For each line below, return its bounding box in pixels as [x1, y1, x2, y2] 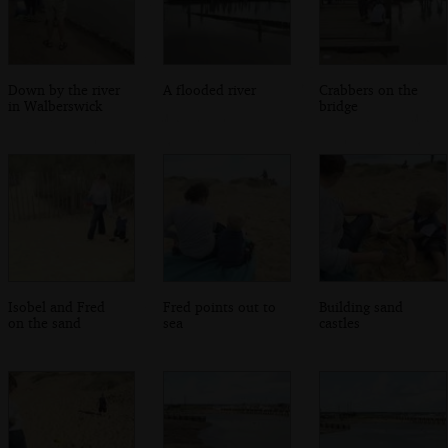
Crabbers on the [319, 80, 419, 98]
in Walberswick [7, 96, 102, 114]
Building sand [319, 297, 404, 315]
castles [319, 313, 361, 331]
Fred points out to [163, 297, 277, 315]
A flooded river [163, 80, 257, 98]
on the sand [7, 313, 81, 331]
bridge [319, 96, 359, 114]
